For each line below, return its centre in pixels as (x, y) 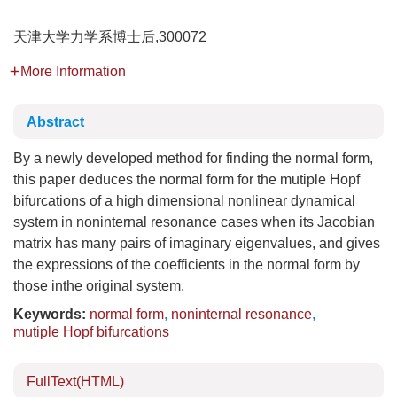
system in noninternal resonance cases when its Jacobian (194, 222)
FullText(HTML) (75, 381)
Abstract (55, 122)
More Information (73, 71)
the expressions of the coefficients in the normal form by (187, 265)
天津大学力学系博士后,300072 (110, 37)
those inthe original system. (99, 286)
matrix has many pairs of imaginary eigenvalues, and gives (197, 243)
